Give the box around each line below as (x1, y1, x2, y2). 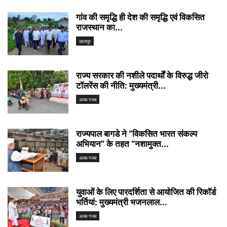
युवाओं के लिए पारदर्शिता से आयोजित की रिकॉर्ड (76, 186, 216, 197)
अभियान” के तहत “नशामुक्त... (76, 138, 169, 149)
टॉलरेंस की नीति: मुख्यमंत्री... (76, 80, 166, 91)
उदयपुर (79, 38, 91, 44)
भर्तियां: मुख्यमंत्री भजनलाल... (76, 197, 167, 207)
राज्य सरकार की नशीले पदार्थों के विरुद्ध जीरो (76, 70, 208, 81)
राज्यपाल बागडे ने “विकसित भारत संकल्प (76, 128, 197, 139)
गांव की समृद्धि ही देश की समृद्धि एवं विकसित (76, 12, 205, 22)
